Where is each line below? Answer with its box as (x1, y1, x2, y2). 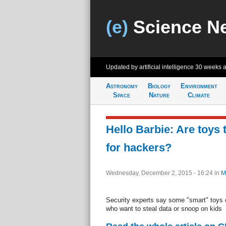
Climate (188, 91, 210, 99)
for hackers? (105, 141, 172, 154)
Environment (180, 82, 217, 90)
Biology (147, 82, 171, 90)
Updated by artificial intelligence (105, 64, 195, 71)
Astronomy (105, 82, 138, 90)
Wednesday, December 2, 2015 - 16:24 (105, 169, 214, 177)
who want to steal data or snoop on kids (105, 205, 222, 212)
